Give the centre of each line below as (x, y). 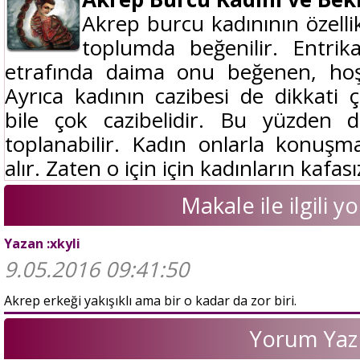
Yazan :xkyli (42, 244)
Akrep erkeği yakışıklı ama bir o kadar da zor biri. (150, 301)
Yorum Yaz (304, 339)
